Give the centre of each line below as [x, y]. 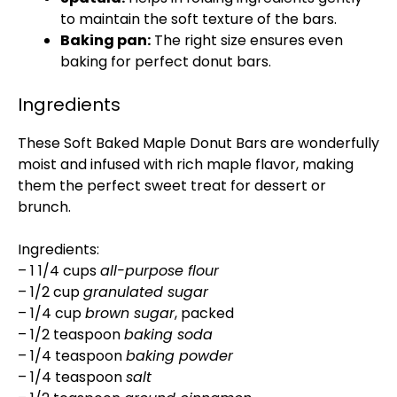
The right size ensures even [247, 40]
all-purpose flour [160, 271]
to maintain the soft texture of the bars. [198, 19]
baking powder [179, 356]
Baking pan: [105, 40]
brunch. [44, 207]
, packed [204, 313]
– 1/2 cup [51, 292]
